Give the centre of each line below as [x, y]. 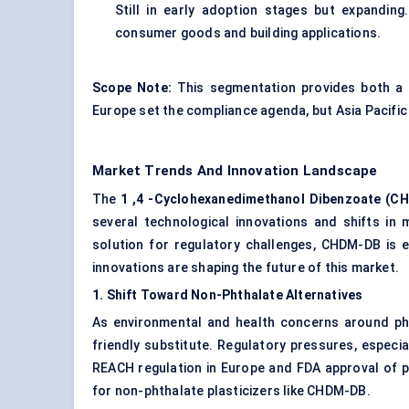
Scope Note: [132, 88]
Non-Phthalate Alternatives [277, 295]
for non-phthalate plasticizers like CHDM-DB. [231, 391]
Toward [164, 295]
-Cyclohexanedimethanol [226, 199]
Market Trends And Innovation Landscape [235, 171]
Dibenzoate [345, 199]
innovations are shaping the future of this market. [246, 268]
